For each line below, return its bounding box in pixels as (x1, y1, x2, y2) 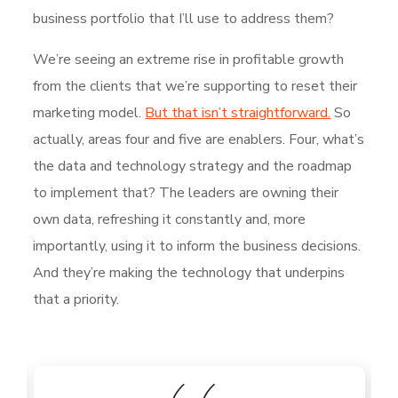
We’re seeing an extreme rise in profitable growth (33, 50, 345, 70)
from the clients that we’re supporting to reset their (33, 76, 358, 97)
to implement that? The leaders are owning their (33, 183, 339, 203)
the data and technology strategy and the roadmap (33, 156, 353, 177)
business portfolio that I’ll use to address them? (33, 9, 335, 29)
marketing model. (33, 103, 146, 123)
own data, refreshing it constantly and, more (33, 210, 306, 230)
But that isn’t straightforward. (145, 103, 331, 123)
